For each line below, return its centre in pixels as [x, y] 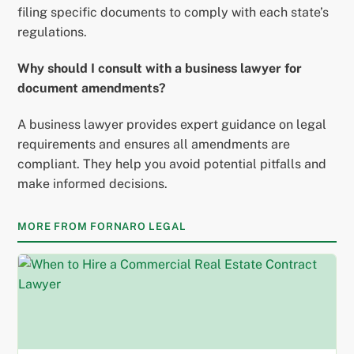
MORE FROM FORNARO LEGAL [102, 226]
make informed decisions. [93, 183]
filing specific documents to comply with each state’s [173, 13]
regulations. [53, 32]
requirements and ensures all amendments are [154, 144]
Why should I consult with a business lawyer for [160, 68]
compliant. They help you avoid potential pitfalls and [172, 164]
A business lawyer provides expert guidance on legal [172, 124]
